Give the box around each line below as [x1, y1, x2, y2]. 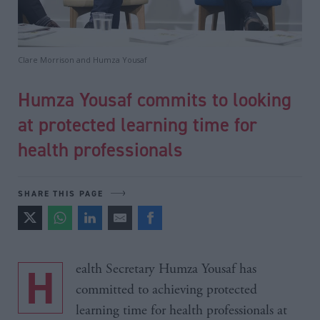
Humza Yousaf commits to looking [18, 86, 291, 111]
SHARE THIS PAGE [18, 187, 104, 199]
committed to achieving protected [76, 280, 257, 299]
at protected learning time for [18, 111, 257, 136]
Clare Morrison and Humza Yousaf [18, 54, 147, 65]
